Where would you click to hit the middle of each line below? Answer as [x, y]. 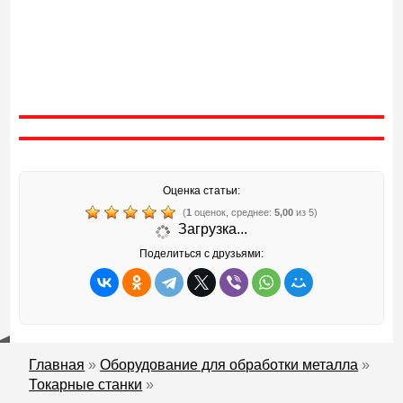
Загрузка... [211, 229]
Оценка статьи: [201, 191]
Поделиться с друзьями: [201, 254]
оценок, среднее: [233, 213]
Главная [57, 365]
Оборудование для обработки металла [229, 365]
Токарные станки [86, 385]
